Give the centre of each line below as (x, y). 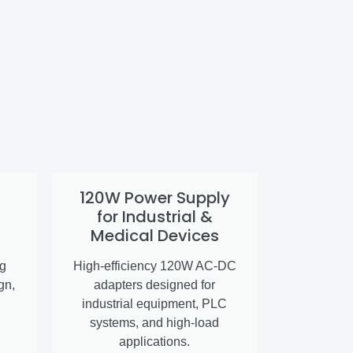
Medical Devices (154, 236)
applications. (154, 342)
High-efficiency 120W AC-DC (154, 266)
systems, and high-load (154, 323)
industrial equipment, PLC (154, 304)
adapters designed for (154, 285)
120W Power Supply (154, 198)
